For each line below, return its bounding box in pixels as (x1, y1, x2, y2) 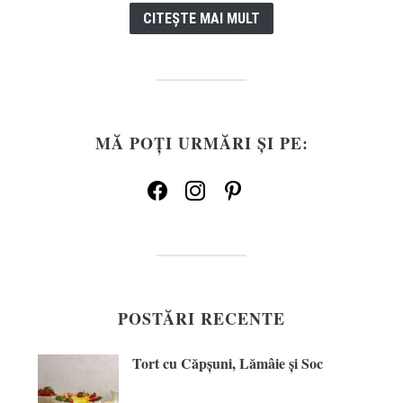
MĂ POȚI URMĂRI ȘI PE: (94, 131, 309, 156)
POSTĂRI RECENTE (118, 307, 285, 331)
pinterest (217, 176, 264, 196)
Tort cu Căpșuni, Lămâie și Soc (131, 353, 323, 374)
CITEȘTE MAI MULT (143, 10, 260, 28)
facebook (141, 176, 193, 196)
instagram (179, 176, 234, 196)
